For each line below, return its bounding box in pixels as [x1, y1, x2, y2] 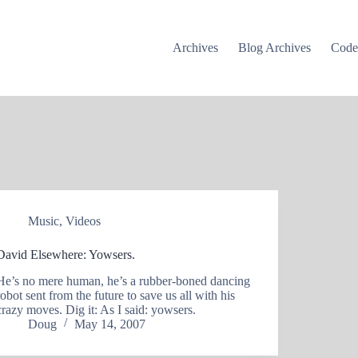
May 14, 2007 [74, 316, 146, 331]
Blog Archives [238, 41, 312, 54]
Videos [66, 214, 101, 228]
